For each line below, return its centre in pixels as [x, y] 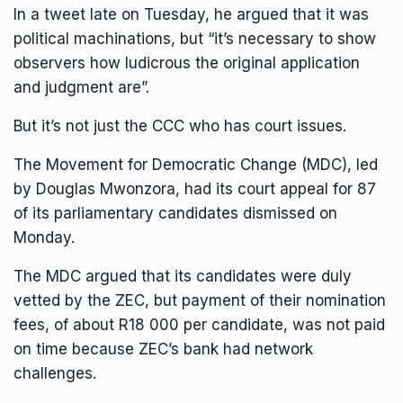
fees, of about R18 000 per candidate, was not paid [199, 325]
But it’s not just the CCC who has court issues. [180, 126]
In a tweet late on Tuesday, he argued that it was [191, 14]
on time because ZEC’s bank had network [163, 349]
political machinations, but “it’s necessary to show [195, 39]
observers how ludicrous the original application [187, 63]
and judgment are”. [81, 87]
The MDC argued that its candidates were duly [183, 276]
